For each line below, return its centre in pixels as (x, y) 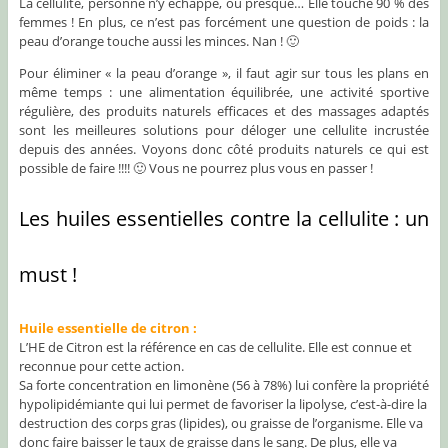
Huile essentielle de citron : (107, 327)
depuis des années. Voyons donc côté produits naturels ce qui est (224, 149)
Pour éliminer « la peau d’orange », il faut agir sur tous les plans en (224, 73)
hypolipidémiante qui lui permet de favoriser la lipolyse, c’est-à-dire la (222, 403)
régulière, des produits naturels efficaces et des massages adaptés (224, 111)
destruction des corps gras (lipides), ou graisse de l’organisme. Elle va (220, 422)
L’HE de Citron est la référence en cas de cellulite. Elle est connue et (215, 346)
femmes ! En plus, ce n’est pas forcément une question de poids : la (224, 22)
